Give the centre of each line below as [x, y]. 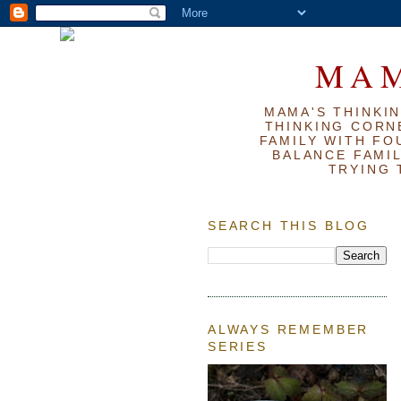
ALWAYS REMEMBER [289, 329]
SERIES [238, 346]
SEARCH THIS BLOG [289, 226]
